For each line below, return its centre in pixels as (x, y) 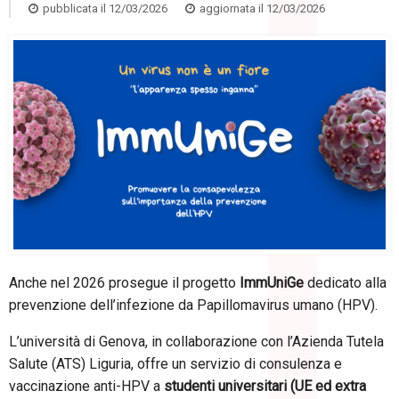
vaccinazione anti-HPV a (86, 386)
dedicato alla (345, 282)
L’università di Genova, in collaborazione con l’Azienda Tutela (196, 341)
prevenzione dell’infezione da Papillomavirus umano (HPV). (193, 305)
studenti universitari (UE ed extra (265, 386)
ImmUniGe (272, 282)
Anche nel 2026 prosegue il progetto (124, 282)
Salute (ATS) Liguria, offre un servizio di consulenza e (175, 363)
